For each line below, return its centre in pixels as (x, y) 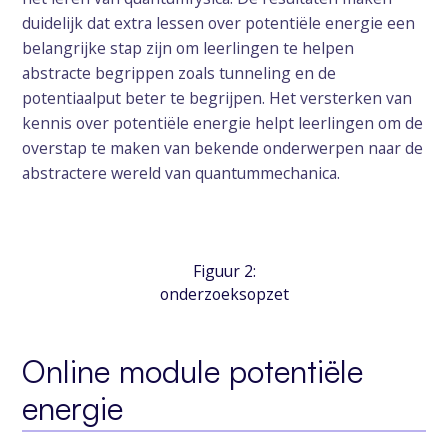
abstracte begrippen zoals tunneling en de (179, 73)
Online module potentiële (193, 370)
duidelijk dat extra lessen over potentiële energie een (219, 23)
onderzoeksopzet (224, 293)
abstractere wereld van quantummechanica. (181, 173)
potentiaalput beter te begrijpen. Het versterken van (217, 98)
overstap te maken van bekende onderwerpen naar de (223, 148)
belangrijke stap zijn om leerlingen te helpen (188, 48)
